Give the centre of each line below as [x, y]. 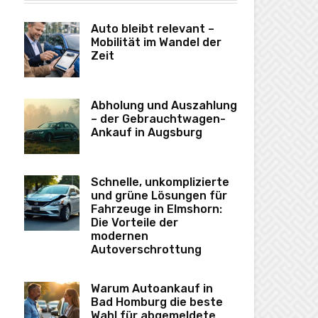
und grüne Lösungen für [159, 196]
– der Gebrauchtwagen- [158, 119]
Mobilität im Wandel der [156, 43]
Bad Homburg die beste [157, 302]
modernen [120, 236]
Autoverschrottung [146, 250]
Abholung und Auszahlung [164, 106]
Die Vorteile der [135, 223]
